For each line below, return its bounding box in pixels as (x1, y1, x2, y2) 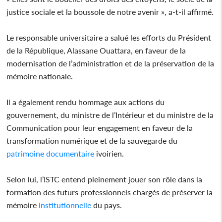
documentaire (44, 148, 95, 158)
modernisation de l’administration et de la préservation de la (6, 58, 215, 68)
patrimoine (6, 148, 45, 158)
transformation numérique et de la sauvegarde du (6, 135, 178, 145)
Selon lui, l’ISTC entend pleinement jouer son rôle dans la (6, 174, 203, 184)
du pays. (91, 200, 122, 210)
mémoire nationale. (6, 71, 73, 81)
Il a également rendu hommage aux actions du (6, 97, 165, 107)
